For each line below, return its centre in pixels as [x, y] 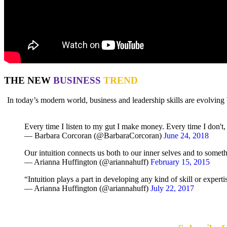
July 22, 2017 [172, 188]
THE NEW [29, 80]
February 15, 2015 [180, 162]
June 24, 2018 [186, 135]
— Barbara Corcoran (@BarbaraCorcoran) [94, 135]
